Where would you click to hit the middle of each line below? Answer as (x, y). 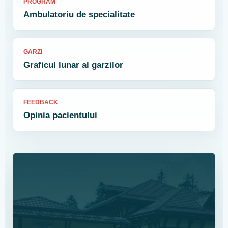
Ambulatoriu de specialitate (79, 15)
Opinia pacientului (60, 116)
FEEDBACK (40, 103)
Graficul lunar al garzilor (73, 65)
